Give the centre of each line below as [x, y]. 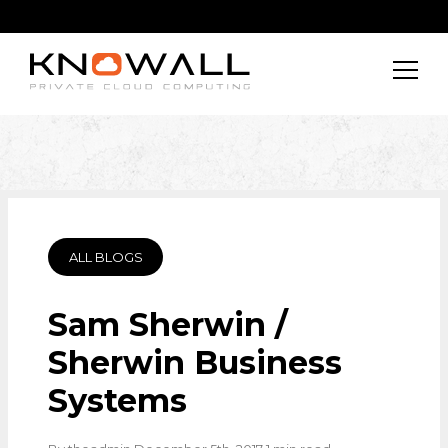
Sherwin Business [195, 362]
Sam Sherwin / [168, 324]
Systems [117, 400]
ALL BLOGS [105, 257]
